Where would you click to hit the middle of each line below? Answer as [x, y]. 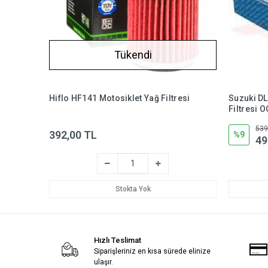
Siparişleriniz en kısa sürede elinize [152, 251]
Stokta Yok [133, 189]
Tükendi [133, 55]
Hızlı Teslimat [117, 240]
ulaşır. [103, 262]
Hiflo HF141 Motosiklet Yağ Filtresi [120, 98]
